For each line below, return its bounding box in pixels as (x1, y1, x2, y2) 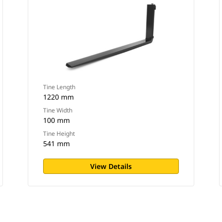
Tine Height (43, 129, 75, 138)
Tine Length (43, 83, 75, 91)
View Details (90, 162, 132, 171)
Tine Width (43, 106, 72, 114)
